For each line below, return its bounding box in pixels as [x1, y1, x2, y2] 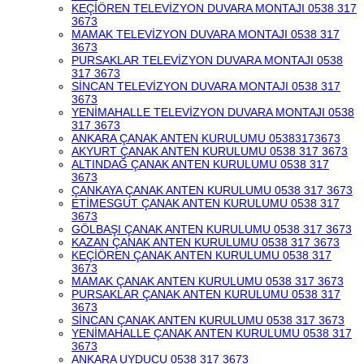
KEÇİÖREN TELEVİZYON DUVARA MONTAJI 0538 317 [71, 2, 357, 15]
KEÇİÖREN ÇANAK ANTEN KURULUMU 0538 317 [71, 249, 331, 262]
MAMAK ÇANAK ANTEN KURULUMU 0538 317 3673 [71, 275, 344, 288]
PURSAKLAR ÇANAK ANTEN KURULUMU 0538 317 [71, 288, 340, 301]
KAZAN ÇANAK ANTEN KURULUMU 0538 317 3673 [71, 236, 340, 249]
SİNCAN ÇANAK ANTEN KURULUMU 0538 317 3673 [71, 314, 344, 327]
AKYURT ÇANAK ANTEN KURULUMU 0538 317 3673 [71, 145, 348, 158]
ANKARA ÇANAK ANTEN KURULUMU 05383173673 [71, 132, 340, 145]
